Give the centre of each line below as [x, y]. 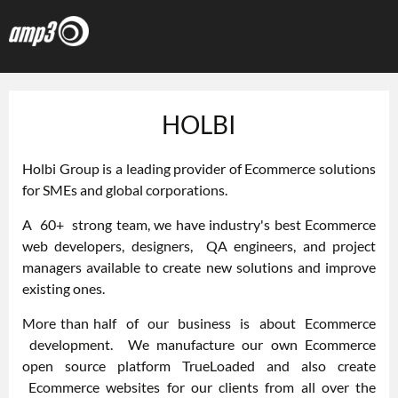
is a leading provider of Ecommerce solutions [237, 168]
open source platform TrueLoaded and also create [199, 366]
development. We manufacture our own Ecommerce [199, 344]
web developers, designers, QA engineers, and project [199, 246]
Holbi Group [61, 168]
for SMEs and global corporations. [125, 190]
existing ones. [64, 288]
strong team [110, 224]
